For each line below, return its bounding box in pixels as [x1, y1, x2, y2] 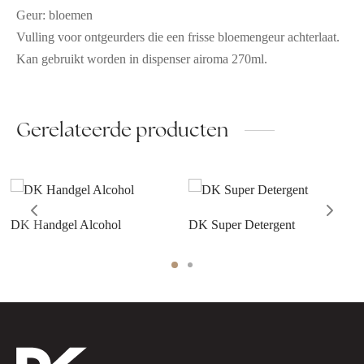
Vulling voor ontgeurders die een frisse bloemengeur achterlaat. [16, 30, 340, 45]
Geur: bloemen [16, 8, 93, 23]
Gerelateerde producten [16, 117, 228, 143]
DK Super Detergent [188, 218, 295, 232]
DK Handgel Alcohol [10, 218, 121, 232]
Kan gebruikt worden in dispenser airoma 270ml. [16, 52, 267, 67]
